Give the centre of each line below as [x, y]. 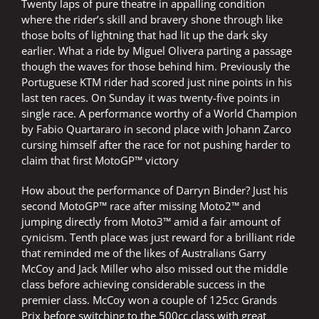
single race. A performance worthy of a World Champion [159, 114]
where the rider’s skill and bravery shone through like [152, 20]
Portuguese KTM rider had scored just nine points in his [157, 82]
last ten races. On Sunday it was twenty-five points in [151, 98]
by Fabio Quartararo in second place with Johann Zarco [156, 129]
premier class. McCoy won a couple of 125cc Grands [149, 300]
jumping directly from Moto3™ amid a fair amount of [151, 222]
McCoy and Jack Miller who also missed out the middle [155, 269]
